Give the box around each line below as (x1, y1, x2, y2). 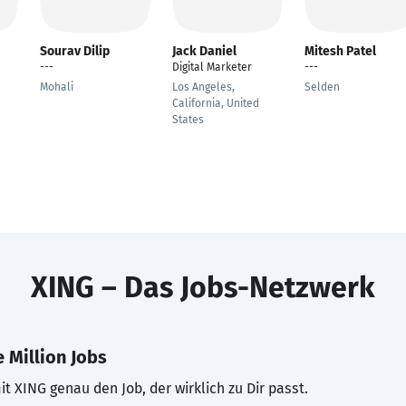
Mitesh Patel (304, 43, 376, 59)
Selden (304, 81, 340, 93)
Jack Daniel (172, 43, 237, 59)
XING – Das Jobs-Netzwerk (31, 270, 375, 304)
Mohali (40, 81, 73, 93)
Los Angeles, (172, 81, 235, 93)
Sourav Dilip (40, 43, 110, 59)
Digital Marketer (172, 61, 252, 73)
